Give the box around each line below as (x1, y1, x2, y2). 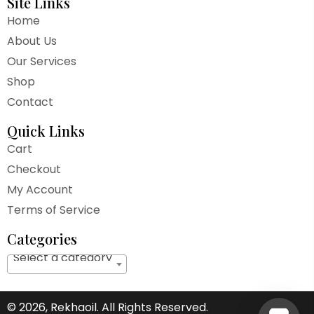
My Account (7, 182, 73, 198)
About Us (7, 33, 57, 50)
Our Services (7, 53, 76, 70)
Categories (7, 229, 77, 249)
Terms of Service (7, 202, 100, 219)
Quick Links (7, 121, 85, 141)
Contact (7, 94, 53, 111)
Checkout (7, 161, 61, 178)
